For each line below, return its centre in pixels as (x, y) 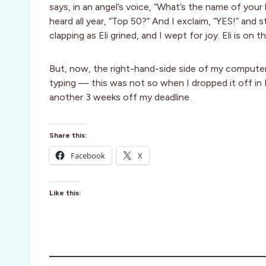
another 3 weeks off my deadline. (120, 97)
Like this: (65, 193)
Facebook (88, 156)
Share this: (68, 136)
